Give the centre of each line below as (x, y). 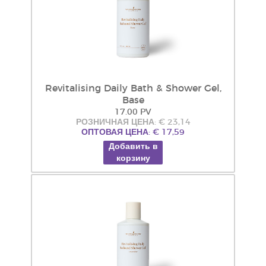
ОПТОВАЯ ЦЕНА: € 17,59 (133, 132)
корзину (133, 159)
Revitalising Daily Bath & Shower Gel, (133, 88)
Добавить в (133, 147)
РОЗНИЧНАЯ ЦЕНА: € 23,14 (133, 122)
